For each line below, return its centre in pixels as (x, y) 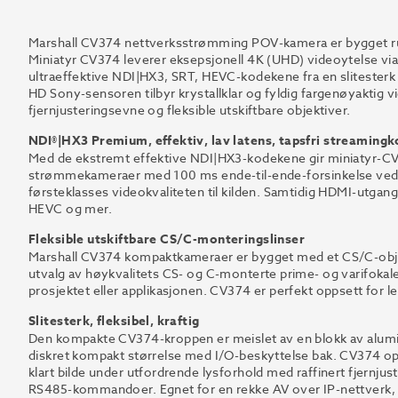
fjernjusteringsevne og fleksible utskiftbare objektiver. (190, 110)
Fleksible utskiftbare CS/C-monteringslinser (167, 239)
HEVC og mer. (71, 208)
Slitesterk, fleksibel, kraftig (114, 321)
